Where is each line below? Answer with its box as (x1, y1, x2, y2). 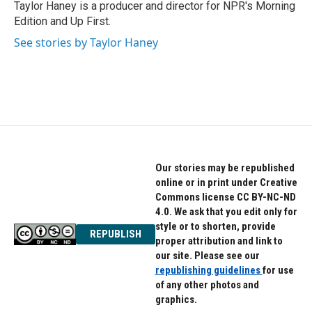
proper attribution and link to (155, 235, 283, 247)
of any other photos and (155, 279, 259, 291)
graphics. (155, 293, 197, 306)
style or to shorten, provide (155, 220, 276, 233)
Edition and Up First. (14, 15, 111, 28)
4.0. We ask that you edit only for (155, 205, 297, 218)
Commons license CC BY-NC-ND (155, 191, 296, 203)
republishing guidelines (155, 264, 263, 276)
